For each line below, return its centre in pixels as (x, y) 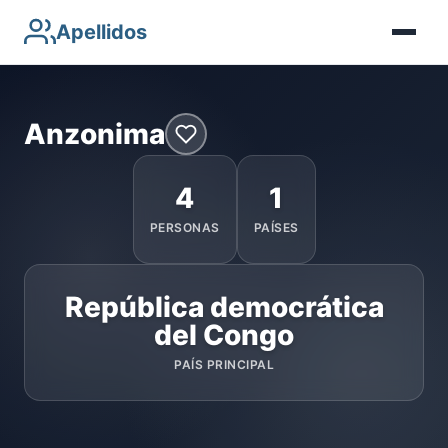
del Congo (224, 335)
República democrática (224, 307)
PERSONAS (184, 227)
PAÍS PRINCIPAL (224, 364)
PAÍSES (276, 227)
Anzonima (94, 133)
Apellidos (101, 32)
